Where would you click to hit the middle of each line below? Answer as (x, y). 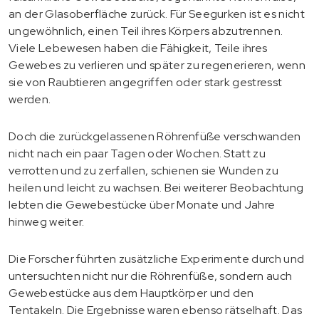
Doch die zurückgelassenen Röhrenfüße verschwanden (155, 136)
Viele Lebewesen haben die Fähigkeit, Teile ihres (138, 48)
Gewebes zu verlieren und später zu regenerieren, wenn (157, 65)
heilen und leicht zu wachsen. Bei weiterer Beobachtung (156, 187)
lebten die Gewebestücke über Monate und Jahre (142, 204)
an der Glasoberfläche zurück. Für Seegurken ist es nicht (157, 14)
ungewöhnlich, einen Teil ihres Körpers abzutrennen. (146, 31)
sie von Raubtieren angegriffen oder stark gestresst (146, 82)
